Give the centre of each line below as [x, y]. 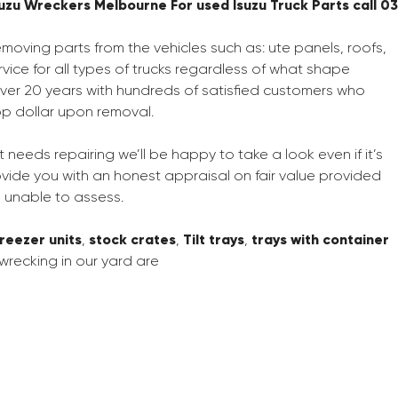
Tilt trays [214, 239]
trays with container [320, 239]
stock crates [132, 239]
